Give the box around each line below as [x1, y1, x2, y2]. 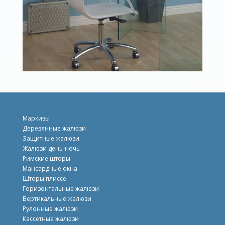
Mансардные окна [22, 164, 77, 173]
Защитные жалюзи [22, 134, 79, 143]
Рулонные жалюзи [22, 204, 78, 213]
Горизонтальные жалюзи [22, 184, 99, 193]
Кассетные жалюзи [22, 214, 79, 223]
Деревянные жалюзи [22, 124, 86, 133]
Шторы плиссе [22, 174, 66, 183]
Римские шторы [22, 154, 70, 163]
